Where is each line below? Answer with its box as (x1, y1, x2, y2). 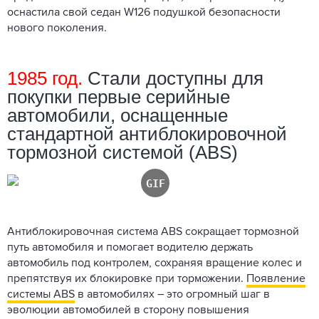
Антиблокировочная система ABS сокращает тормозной (7, 226, 299, 238)
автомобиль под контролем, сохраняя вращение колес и (7, 257, 302, 269)
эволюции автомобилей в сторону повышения (7, 304, 249, 316)
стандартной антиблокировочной (7, 122, 287, 145)
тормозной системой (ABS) (7, 141, 238, 163)
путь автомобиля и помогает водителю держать (7, 241, 253, 253)
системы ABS (7, 288, 75, 300)
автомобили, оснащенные (7, 104, 228, 126)
